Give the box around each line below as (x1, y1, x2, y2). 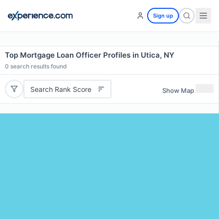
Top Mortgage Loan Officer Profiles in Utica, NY (5, 50, 175, 60)
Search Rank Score (30, 85, 91, 93)
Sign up (153, 12, 173, 19)
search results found (9, 63, 67, 70)
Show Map (162, 86, 194, 94)
